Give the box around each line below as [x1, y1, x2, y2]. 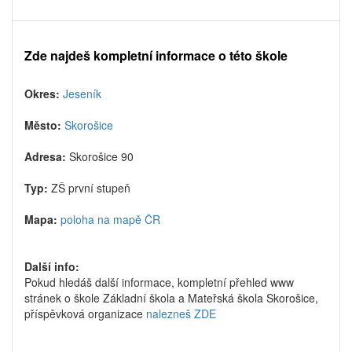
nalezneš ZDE [146, 306, 216, 321]
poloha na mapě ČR [60, 211, 160, 227]
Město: [24, 117, 64, 133]
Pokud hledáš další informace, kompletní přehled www [24, 274, 294, 290]
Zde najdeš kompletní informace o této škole [24, 46, 288, 64]
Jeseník [63, 86, 101, 101]
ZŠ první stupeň [51, 180, 130, 196]
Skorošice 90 [69, 148, 134, 164]
